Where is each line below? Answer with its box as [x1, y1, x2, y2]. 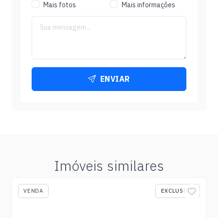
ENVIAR [100, 74, 130, 84]
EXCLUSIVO [161, 187, 195, 194]
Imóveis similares [54, 156, 164, 175]
